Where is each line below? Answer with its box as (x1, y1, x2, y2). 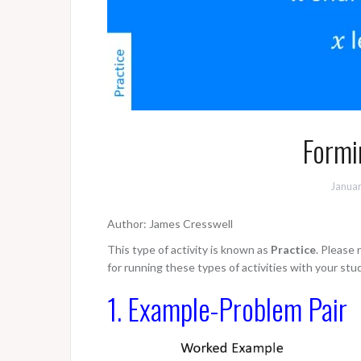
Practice (271, 243, 316, 256)
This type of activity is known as (107, 243, 271, 256)
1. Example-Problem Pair (107, 287, 347, 330)
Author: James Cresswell (107, 217, 233, 230)
